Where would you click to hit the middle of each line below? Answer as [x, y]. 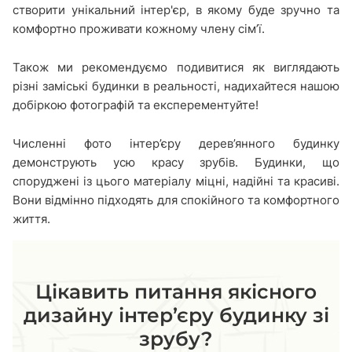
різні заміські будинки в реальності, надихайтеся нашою [176, 86]
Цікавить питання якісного [176, 291]
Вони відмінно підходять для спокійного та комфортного [176, 200]
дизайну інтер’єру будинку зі [176, 315]
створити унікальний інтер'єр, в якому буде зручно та [176, 9]
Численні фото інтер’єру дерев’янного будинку [176, 143]
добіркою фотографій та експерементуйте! [136, 104]
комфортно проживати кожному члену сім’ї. [139, 28]
